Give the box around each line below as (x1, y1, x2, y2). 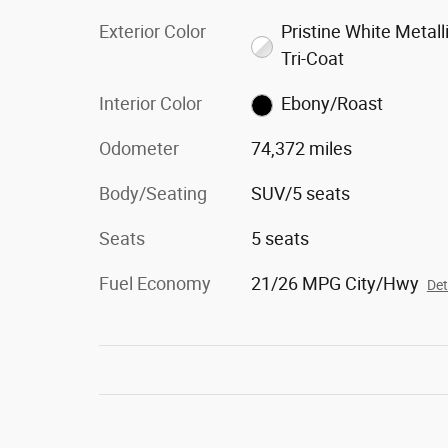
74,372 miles (250, 138, 352, 159)
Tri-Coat (281, 48, 345, 69)
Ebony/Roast (281, 93, 384, 114)
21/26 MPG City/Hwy (250, 273, 419, 294)
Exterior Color (99, 21, 206, 42)
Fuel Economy (99, 273, 211, 294)
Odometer (99, 138, 179, 159)
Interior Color (99, 93, 202, 114)
